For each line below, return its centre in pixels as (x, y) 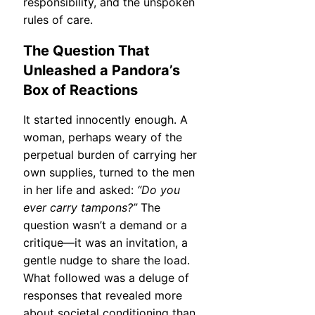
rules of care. (58, 20)
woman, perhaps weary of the (103, 137)
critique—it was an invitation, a (105, 243)
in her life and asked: (80, 190)
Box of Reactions (81, 90)
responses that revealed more (103, 296)
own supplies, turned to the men (109, 173)
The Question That (86, 50)
